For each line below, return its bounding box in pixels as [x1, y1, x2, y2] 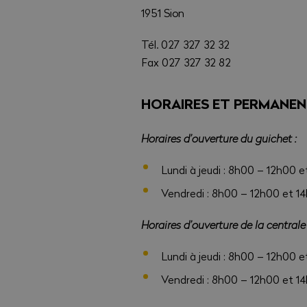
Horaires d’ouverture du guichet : [141, 131, 297, 146]
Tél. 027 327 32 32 [141, 37, 230, 52]
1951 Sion [141, 5, 185, 21]
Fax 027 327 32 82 [141, 55, 232, 70]
